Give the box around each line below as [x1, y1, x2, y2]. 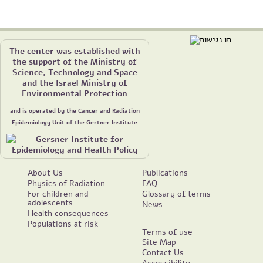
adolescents [28, 197, 73, 208]
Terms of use [142, 225, 193, 238]
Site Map [142, 236, 177, 248]
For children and [28, 188, 89, 200]
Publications [142, 167, 188, 179]
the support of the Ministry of [12, 55, 137, 68]
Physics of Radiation [28, 177, 106, 190]
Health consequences [28, 207, 109, 219]
